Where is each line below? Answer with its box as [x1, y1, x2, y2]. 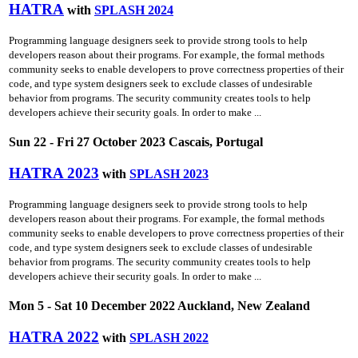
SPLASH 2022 [129, 330, 209, 344]
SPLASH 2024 [94, 2, 173, 17]
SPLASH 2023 [129, 166, 209, 181]
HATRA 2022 [9, 328, 99, 345]
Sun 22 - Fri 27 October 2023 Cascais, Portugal [9, 134, 263, 149]
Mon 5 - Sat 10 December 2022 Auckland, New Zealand [9, 298, 310, 312]
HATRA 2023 [9, 164, 99, 181]
